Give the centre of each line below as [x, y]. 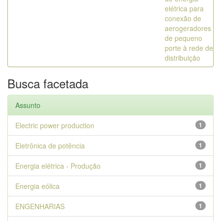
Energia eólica [37, 186]
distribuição [183, 58]
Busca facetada [48, 83]
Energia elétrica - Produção [58, 166]
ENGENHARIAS [40, 206]
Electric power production [55, 125]
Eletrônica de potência [50, 146]
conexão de [183, 18]
